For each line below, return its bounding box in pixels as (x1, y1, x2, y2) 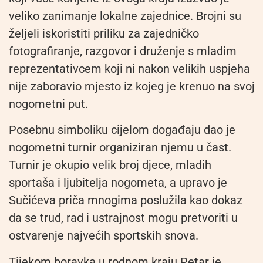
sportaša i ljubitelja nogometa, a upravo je (9, 176, 227, 190)
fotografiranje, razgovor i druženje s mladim (9, 43, 237, 58)
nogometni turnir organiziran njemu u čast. (9, 140, 231, 155)
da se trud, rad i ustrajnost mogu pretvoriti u (9, 211, 238, 225)
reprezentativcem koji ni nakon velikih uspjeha (9, 61, 250, 76)
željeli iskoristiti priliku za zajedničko (9, 26, 199, 41)
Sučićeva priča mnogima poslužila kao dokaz (9, 193, 242, 208)
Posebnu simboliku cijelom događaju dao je (9, 123, 235, 137)
